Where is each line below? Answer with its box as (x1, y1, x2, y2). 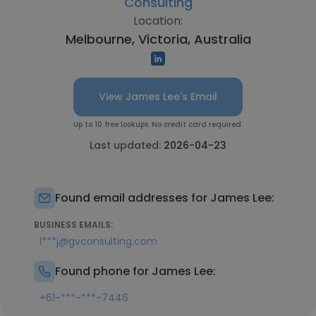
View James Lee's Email (99, 90, 217, 104)
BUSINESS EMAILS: (34, 219, 113, 231)
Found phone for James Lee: (55, 263, 216, 279)
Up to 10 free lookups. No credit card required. (73, 119, 243, 130)
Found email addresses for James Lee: (55, 190, 274, 206)
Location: (133, 13, 183, 29)
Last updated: (90, 138, 164, 152)
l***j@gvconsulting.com (39, 234, 157, 248)
